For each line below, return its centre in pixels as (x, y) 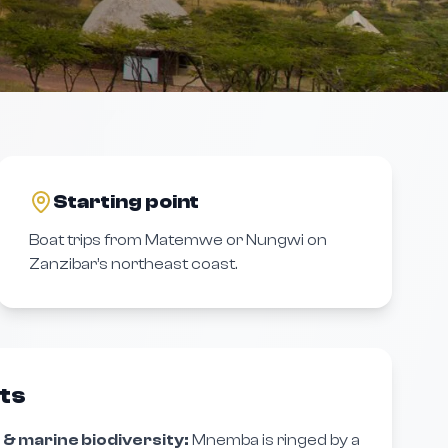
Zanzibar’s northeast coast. (133, 264)
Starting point (126, 201)
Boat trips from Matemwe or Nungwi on (178, 240)
